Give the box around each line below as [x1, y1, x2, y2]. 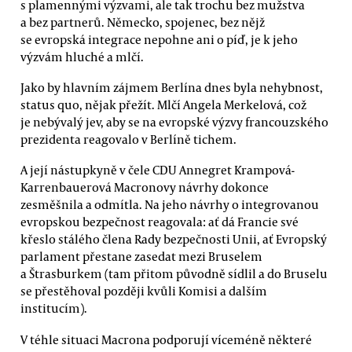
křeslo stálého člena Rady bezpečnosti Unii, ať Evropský [20, 231, 327, 247]
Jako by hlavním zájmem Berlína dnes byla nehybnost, [20, 79, 323, 95]
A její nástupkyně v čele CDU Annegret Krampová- [20, 162, 295, 178]
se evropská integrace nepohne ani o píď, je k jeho [20, 31, 298, 47]
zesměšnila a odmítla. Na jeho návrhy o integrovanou [20, 196, 319, 213]
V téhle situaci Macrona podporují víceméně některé [20, 331, 312, 347]
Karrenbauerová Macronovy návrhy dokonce [20, 179, 269, 196]
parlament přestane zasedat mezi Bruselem [20, 248, 262, 265]
